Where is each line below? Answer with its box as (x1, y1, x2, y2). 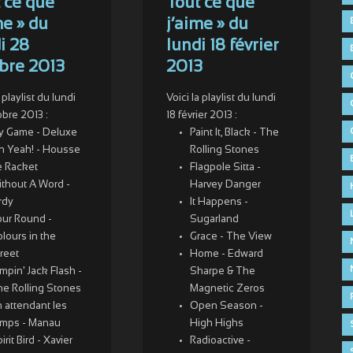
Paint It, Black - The (189, 128, 279, 138)
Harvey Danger (189, 180, 261, 190)
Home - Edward (189, 250, 263, 259)
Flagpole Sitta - (189, 163, 261, 173)
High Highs (189, 319, 243, 329)
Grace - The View (189, 232, 272, 242)
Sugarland (189, 215, 239, 225)
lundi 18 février (165, 39, 279, 54)
